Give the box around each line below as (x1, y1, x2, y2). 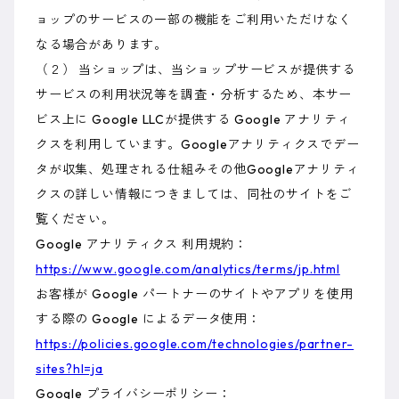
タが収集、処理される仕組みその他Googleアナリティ (36, 161, 360, 178)
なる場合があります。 (36, 37, 167, 53)
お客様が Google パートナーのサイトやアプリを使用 (36, 286, 354, 303)
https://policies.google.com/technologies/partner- (36, 336, 354, 353)
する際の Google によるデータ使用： (36, 311, 261, 328)
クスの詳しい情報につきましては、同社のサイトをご (36, 186, 353, 203)
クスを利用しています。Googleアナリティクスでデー (36, 136, 360, 153)
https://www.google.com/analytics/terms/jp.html (36, 261, 340, 278)
